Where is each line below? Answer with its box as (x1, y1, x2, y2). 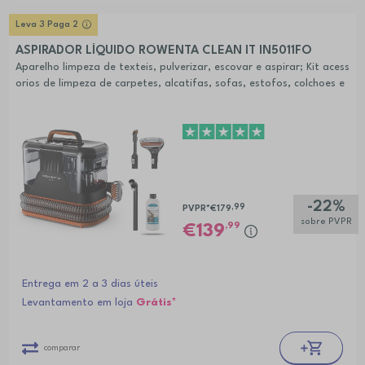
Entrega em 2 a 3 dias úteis (21, 279, 158, 290)
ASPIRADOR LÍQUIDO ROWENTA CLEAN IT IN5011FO (15, 44, 312, 57)
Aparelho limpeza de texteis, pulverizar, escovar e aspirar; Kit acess (15, 61, 350, 73)
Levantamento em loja (21, 297, 136, 309)
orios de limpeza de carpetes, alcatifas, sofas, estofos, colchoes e (15, 77, 345, 89)
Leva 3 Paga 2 (15, 20, 78, 29)
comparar (43, 343, 80, 352)
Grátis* (135, 297, 177, 309)
